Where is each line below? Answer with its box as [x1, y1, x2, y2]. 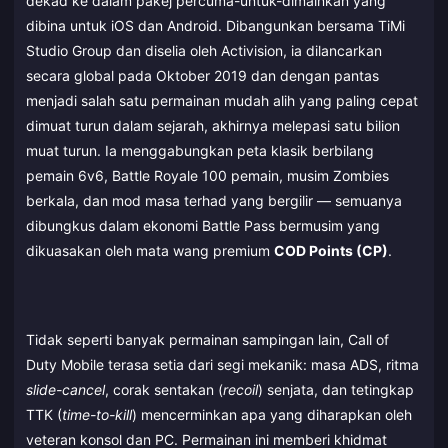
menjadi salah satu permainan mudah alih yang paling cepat [26, 92, 418, 110]
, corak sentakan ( [105, 380, 223, 398]
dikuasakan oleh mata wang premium [26, 242, 274, 260]
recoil [223, 380, 258, 398]
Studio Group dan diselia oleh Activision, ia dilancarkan [26, 42, 382, 60]
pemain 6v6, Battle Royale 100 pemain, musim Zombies [26, 167, 389, 185]
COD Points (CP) [274, 242, 388, 260]
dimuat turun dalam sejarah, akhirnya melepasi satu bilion [26, 117, 400, 135]
